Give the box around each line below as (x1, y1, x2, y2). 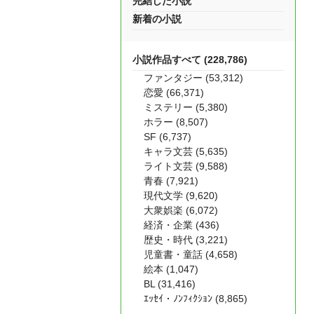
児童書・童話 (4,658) (144, 249, 238, 260)
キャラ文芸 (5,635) (144, 146, 228, 157)
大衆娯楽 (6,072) (144, 205, 218, 216)
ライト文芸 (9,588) (144, 161, 228, 172)
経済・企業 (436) (144, 219, 219, 231)
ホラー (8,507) (144, 116, 208, 128)
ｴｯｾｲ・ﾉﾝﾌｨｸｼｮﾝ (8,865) (144, 293, 247, 304)
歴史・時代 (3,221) (144, 234, 228, 245)
